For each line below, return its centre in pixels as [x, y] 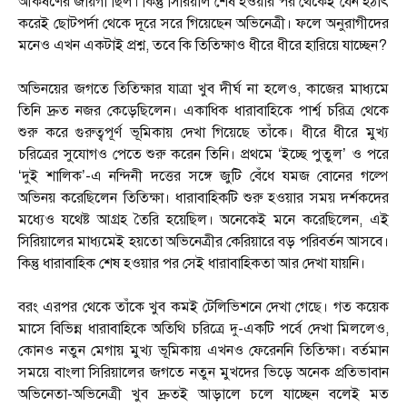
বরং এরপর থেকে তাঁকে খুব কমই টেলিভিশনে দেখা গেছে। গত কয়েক [203, 308]
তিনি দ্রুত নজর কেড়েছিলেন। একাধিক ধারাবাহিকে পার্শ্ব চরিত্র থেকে [203, 111]
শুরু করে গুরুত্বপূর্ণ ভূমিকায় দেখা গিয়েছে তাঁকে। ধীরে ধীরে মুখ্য [203, 133]
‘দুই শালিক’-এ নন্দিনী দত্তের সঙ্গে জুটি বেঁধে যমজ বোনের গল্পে [203, 177]
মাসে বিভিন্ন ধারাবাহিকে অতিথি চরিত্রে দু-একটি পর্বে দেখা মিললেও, [203, 329]
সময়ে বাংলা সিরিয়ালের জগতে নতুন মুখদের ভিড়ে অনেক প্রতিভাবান [203, 373]
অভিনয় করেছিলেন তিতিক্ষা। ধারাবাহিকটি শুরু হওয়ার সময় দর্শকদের [203, 199]
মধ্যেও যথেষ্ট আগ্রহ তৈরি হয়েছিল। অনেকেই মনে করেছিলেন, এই [203, 220]
